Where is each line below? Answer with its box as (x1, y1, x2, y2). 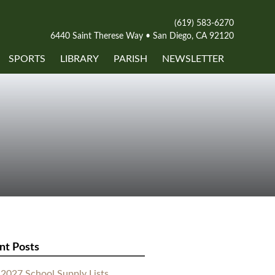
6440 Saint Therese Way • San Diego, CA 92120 (50, 32, 234, 41)
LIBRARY (60, 54, 99, 64)
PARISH (114, 54, 147, 64)
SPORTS (9, 54, 45, 64)
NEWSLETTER (162, 54, 224, 64)
